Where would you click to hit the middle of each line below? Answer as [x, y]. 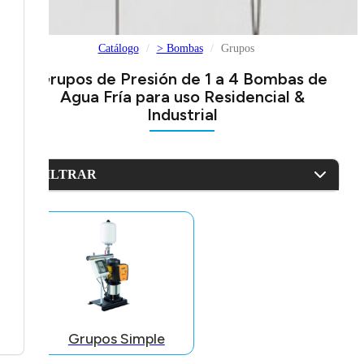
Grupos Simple [116, 339]
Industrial [182, 115]
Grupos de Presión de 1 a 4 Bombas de [182, 79]
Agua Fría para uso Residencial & [182, 97]
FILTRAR [67, 175]
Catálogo [118, 49]
